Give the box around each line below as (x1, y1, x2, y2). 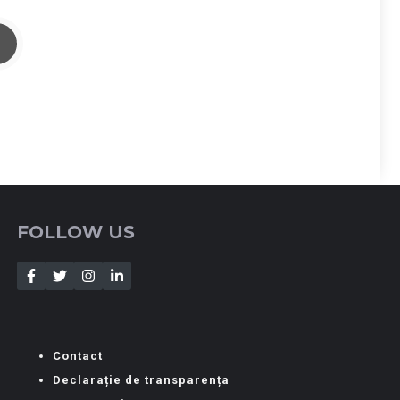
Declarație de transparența (53, 373, 230, 387)
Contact (53, 349, 104, 363)
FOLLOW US (17, 221, 136, 244)
